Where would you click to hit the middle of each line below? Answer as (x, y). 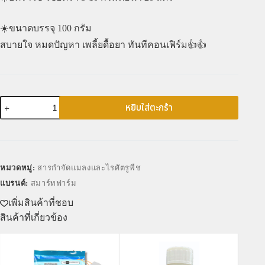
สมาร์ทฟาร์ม (54, 183)
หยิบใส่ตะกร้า (149, 108)
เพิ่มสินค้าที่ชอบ (41, 203)
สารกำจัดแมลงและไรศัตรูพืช (89, 168)
